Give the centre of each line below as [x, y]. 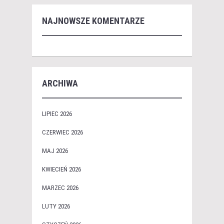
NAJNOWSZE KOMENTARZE [93, 21]
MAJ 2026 [55, 151]
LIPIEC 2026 [57, 114]
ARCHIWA [60, 83]
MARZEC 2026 [60, 188]
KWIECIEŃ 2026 [61, 169]
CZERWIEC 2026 [62, 132]
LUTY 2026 [56, 206]
